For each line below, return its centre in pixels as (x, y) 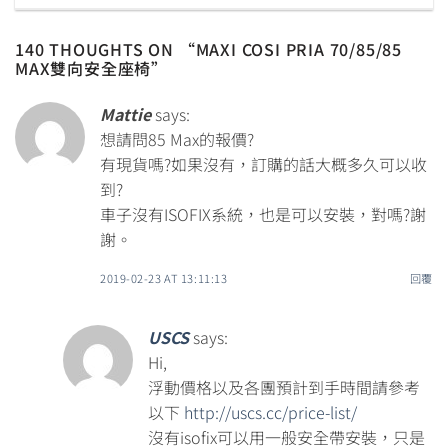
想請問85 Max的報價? (177, 138)
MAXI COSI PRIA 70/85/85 (299, 48)
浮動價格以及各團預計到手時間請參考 (284, 387)
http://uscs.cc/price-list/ (270, 412)
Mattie (125, 113)
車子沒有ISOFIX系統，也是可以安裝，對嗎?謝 (263, 213)
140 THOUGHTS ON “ (105, 48)
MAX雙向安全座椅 (83, 67)
